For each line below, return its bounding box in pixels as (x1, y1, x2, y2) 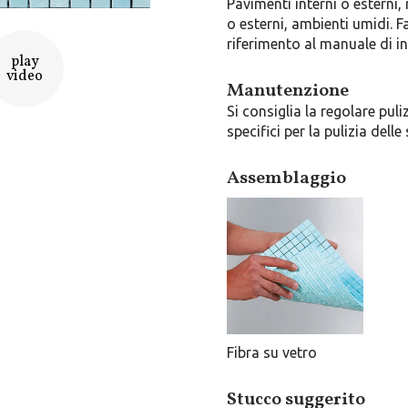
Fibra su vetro (226, 344, 317, 361)
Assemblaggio (226, 166, 346, 191)
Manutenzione (226, 78, 349, 104)
